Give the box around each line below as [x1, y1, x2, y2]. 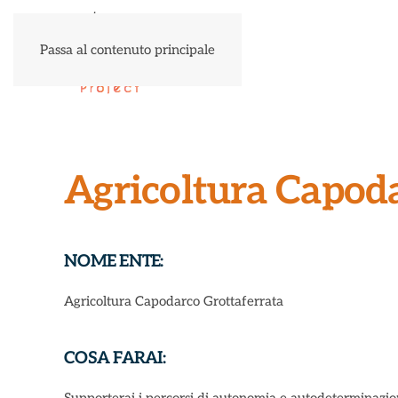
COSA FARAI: [64, 348, 165, 369]
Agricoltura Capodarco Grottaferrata [64, 293, 283, 309]
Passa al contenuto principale [40, 42, 215, 58]
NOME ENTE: [64, 251, 163, 272]
